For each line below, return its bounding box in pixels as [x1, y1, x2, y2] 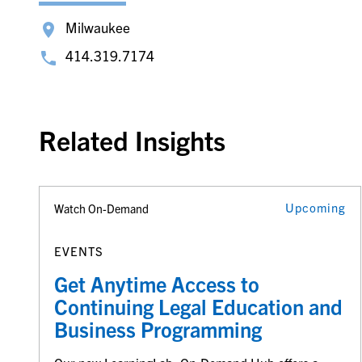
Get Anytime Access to [53, 270, 259, 297]
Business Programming [53, 315, 267, 342]
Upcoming [284, 200, 346, 216]
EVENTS [53, 242, 103, 259]
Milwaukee [65, 19, 130, 36]
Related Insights [38, 123, 225, 158]
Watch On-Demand [53, 201, 149, 217]
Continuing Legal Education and [53, 293, 343, 319]
